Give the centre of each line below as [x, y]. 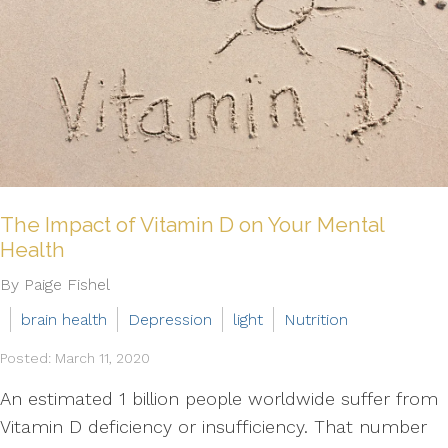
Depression [170, 319]
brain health [64, 319]
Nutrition [316, 319]
